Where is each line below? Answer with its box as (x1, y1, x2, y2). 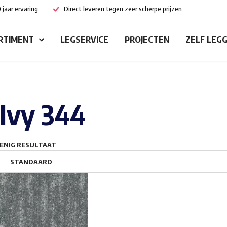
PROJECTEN (125, 34, 169, 45)
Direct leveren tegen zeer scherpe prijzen (64, 4, 182, 13)
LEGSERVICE (60, 34, 108, 45)
